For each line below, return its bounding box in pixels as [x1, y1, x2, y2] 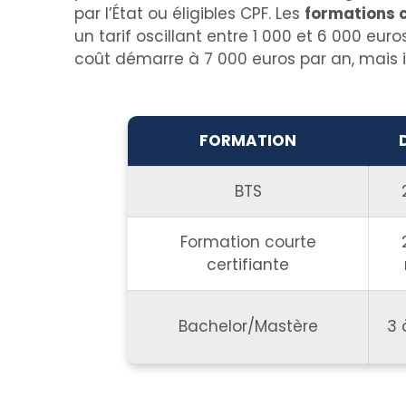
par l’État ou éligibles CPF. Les [74, 3, 304, 24]
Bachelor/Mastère [178, 315, 318, 337]
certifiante [207, 254, 289, 275]
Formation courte [179, 231, 316, 253]
